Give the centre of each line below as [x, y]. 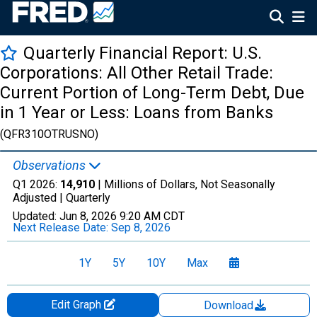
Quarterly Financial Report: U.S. [143, 53]
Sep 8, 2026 [141, 227]
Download [230, 305]
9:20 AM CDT [152, 216]
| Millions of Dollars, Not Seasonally [185, 184]
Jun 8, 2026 [88, 216]
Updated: [36, 216]
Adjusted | [39, 198]
